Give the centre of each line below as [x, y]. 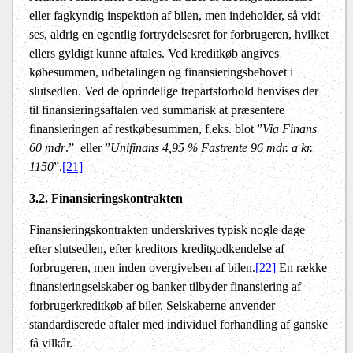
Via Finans [290, 129]
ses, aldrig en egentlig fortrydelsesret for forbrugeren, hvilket [179, 35]
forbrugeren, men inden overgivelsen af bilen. [142, 268]
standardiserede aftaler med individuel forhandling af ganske [178, 325]
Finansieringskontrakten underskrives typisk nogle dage [167, 230]
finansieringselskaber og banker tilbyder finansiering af [165, 287]
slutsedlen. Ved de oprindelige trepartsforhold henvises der [174, 91]
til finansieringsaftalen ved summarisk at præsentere [157, 110]
